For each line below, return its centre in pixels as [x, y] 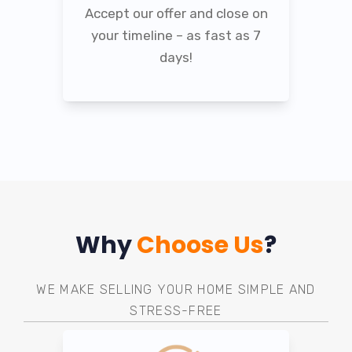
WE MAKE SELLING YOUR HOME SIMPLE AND [176, 289]
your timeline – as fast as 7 [176, 36]
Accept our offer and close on [176, 14]
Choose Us [200, 245]
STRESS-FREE [176, 310]
